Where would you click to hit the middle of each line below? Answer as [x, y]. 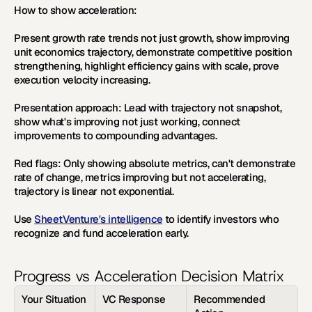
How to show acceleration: [76, 10]
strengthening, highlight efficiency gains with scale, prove [147, 66]
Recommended [229, 299]
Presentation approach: [68, 108]
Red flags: [38, 164]
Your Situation [54, 299]
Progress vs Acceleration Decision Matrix [149, 276]
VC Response [134, 299]
